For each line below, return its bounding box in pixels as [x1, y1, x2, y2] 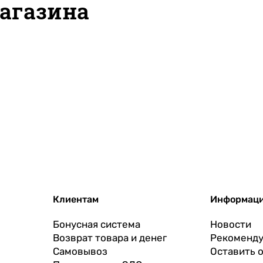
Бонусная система [52, 218, 140, 230]
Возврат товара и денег [52, 232, 167, 244]
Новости [210, 218, 252, 230]
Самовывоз [52, 245, 107, 257]
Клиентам [52, 194, 99, 205]
